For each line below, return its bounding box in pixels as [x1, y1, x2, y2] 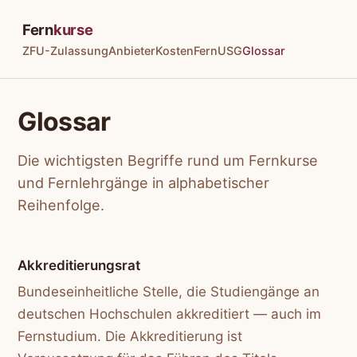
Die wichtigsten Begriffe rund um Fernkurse [18, 151, 319, 170]
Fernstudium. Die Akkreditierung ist [18, 328, 243, 345]
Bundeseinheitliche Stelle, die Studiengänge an [18, 284, 320, 300]
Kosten [155, 44, 194, 58]
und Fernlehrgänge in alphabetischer [18, 174, 270, 192]
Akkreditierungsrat [18, 257, 141, 274]
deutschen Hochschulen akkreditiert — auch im [18, 306, 322, 323]
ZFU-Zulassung [22, 44, 108, 58]
